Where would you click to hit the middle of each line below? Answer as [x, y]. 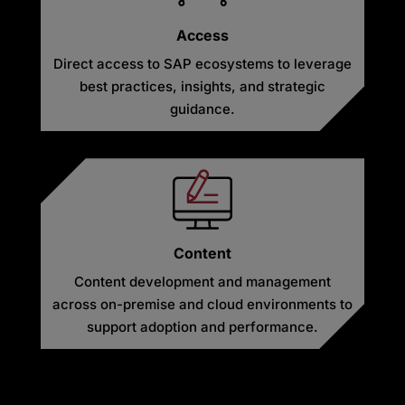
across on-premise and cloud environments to [202, 305]
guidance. [202, 109]
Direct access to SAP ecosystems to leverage [202, 64]
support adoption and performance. [202, 327]
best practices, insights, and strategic [202, 87]
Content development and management [202, 282]
